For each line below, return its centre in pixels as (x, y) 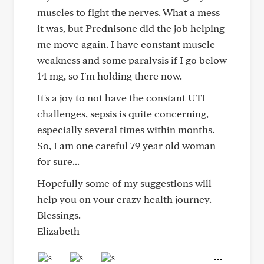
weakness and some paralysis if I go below (132, 60)
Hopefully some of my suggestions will (124, 183)
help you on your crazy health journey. (124, 199)
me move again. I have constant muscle (126, 44)
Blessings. (59, 215)
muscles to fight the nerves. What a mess (128, 12)
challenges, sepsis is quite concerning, (123, 113)
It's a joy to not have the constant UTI (121, 98)
